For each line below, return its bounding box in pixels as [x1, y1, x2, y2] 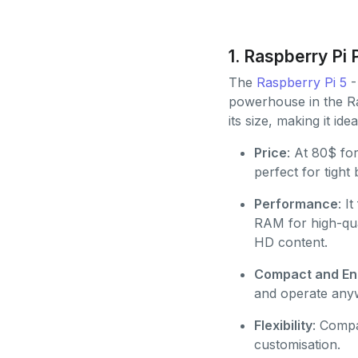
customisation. [253, 336, 340, 352]
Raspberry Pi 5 [256, 74, 347, 90]
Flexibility [253, 316, 312, 333]
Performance [253, 195, 338, 212]
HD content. [253, 233, 328, 250]
